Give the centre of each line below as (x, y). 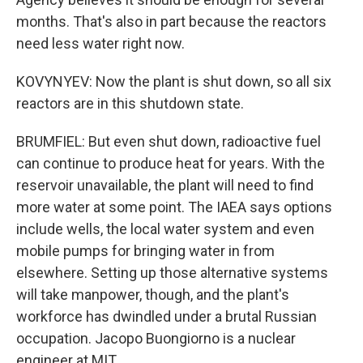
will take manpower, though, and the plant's (153, 295)
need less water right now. (100, 43)
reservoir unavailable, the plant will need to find (165, 185)
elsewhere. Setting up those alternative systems (172, 273)
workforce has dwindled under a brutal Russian (167, 316)
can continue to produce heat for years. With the (171, 163)
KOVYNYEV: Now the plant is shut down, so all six (174, 81)
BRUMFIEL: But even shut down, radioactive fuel (169, 141)
